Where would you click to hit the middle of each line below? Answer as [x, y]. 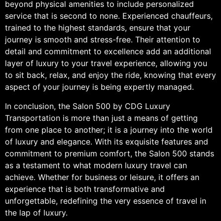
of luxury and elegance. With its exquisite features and [107, 141]
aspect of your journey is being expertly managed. [99, 87]
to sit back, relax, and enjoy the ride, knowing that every [110, 75]
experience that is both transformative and [85, 189]
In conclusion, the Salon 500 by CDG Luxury [88, 106]
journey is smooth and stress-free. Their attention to [103, 40]
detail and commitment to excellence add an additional [108, 52]
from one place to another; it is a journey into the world [109, 129]
